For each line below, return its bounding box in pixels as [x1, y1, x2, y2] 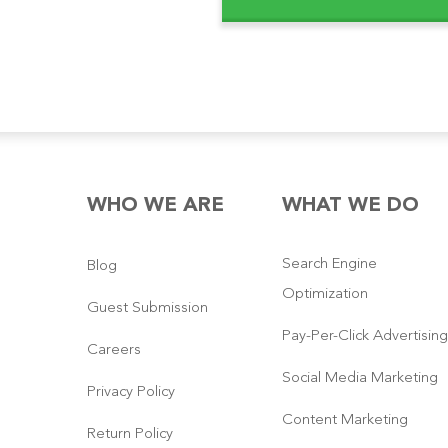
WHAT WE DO [282, 195, 419, 216]
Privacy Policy [87, 384, 175, 400]
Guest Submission [87, 300, 208, 316]
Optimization [282, 286, 368, 302]
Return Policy [87, 426, 173, 442]
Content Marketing [282, 412, 408, 428]
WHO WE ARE [87, 195, 224, 216]
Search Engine [282, 256, 377, 272]
